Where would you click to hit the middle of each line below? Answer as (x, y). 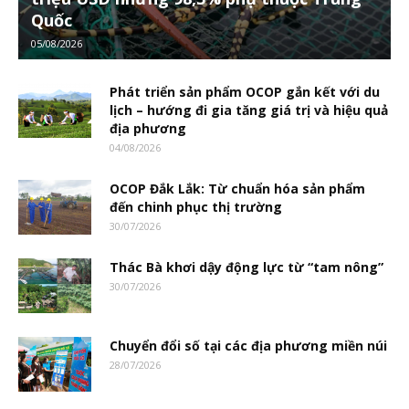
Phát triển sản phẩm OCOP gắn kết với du (245, 91)
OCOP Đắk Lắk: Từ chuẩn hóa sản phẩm (237, 188)
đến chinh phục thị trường (196, 206)
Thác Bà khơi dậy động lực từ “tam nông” (246, 267)
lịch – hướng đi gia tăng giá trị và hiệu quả (249, 110)
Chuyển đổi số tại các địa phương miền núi (248, 345)
